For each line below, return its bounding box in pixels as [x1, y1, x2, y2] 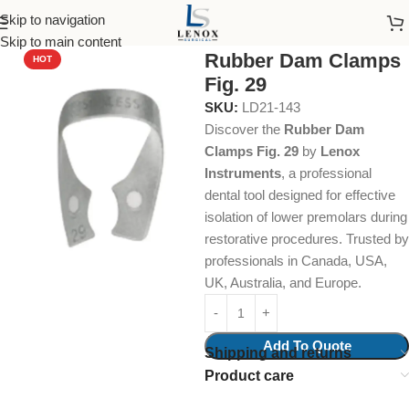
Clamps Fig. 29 [204, 143, 299, 159]
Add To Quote [262, 338, 351, 353]
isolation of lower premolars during [204, 209, 407, 225]
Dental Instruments [40, 21, 153, 37]
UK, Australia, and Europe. [204, 275, 362, 290]
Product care [204, 368, 294, 383]
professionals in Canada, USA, [204, 253, 387, 268]
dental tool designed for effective [204, 187, 395, 203]
